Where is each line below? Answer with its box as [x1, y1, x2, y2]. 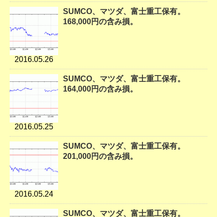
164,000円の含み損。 [63, 85, 138, 93]
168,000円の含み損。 [63, 17, 138, 26]
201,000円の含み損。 [63, 152, 138, 161]
